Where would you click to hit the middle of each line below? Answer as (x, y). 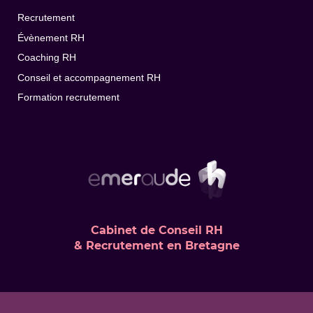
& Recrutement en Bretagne (156, 245)
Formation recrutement (68, 98)
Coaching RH (47, 58)
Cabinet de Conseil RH (156, 230)
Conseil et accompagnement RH (89, 78)
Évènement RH (51, 38)
